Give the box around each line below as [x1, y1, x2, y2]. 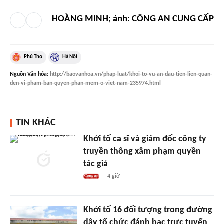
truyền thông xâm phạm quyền [83, 147, 201, 157]
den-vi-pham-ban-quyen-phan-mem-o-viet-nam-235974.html [10, 80, 161, 87]
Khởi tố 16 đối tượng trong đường [83, 205, 212, 215]
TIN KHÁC [16, 118, 56, 128]
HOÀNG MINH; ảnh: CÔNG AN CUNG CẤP [52, 14, 214, 24]
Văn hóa [27, 71, 47, 78]
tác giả [83, 159, 108, 169]
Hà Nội [62, 54, 77, 60]
